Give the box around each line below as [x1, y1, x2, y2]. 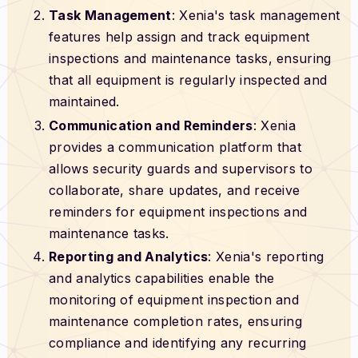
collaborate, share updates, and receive [48, 181, 300, 198]
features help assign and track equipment [48, 29, 310, 46]
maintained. [48, 93, 120, 110]
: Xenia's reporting [208, 249, 324, 265]
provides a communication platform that [48, 138, 302, 155]
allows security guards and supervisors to [48, 160, 313, 177]
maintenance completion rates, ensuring [48, 313, 303, 330]
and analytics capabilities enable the [48, 270, 275, 287]
